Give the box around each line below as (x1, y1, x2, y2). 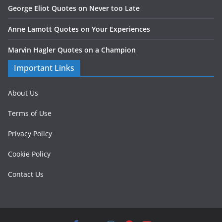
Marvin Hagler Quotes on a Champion (8, 45, 136, 55)
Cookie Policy (8, 149, 51, 159)
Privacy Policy (8, 129, 52, 138)
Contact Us (8, 169, 44, 179)
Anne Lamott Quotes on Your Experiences (8, 24, 150, 34)
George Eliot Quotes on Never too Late (8, 3, 140, 13)
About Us (8, 88, 38, 98)
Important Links (14, 62, 74, 73)
